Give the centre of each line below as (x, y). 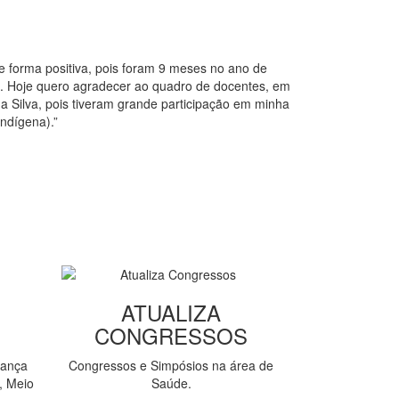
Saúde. (171, 383)
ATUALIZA (171, 312)
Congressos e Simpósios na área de (171, 365)
